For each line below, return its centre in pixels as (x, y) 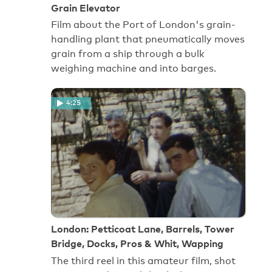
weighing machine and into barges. (134, 69)
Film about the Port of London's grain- (143, 25)
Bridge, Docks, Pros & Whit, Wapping (137, 244)
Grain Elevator (86, 8)
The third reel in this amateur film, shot (143, 261)
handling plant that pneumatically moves (148, 39)
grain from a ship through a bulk (128, 54)
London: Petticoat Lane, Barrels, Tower (143, 229)
